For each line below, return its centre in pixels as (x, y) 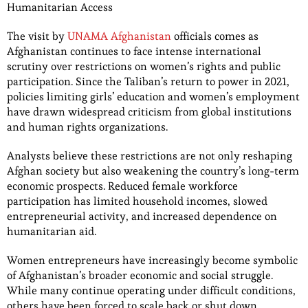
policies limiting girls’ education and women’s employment (153, 96)
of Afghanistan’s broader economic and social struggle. (140, 275)
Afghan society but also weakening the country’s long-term (153, 170)
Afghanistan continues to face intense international (134, 51)
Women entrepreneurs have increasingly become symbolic (152, 260)
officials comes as (215, 36)
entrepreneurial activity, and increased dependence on (142, 216)
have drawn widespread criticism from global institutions (149, 111)
